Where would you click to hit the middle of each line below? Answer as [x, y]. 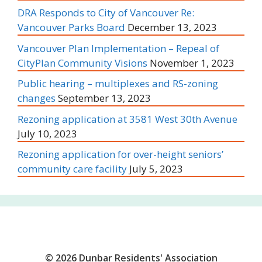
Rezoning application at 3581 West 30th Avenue [127, 119]
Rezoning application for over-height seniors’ [120, 154]
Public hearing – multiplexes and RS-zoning [118, 84]
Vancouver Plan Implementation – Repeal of [118, 48]
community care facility [72, 169]
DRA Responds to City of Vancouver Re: [106, 13]
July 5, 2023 [156, 169]
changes [37, 98]
